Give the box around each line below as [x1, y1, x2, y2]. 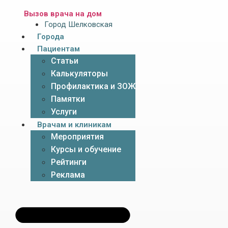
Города [37, 32, 64, 41]
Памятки [51, 94, 85, 104]
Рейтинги [51, 157, 87, 167]
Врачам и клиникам [37, 120, 111, 129]
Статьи [51, 56, 78, 66]
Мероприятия [51, 132, 104, 141]
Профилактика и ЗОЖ [51, 81, 135, 91]
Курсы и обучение [51, 145, 121, 154]
